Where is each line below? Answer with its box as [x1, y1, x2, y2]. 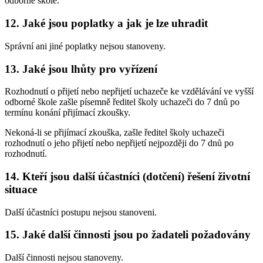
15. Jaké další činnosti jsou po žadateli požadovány [5, 228, 251, 241]
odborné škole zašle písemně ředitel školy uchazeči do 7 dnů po [5, 97, 240, 107]
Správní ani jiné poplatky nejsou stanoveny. [5, 41, 166, 51]
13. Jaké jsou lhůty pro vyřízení [5, 62, 157, 75]
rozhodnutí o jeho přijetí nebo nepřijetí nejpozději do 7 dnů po [5, 138, 234, 149]
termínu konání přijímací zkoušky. [5, 107, 130, 118]
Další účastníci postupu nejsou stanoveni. [5, 207, 157, 217]
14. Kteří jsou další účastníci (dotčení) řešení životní [5, 170, 250, 183]
